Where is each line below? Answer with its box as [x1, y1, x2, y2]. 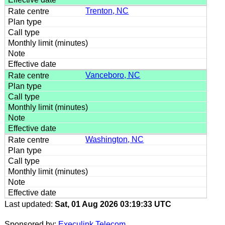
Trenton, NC [85, 6, 129, 15]
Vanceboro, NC [85, 70, 141, 79]
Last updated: [4, 199, 55, 208]
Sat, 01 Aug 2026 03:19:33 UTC [54, 199, 171, 208]
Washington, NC [85, 135, 144, 144]
